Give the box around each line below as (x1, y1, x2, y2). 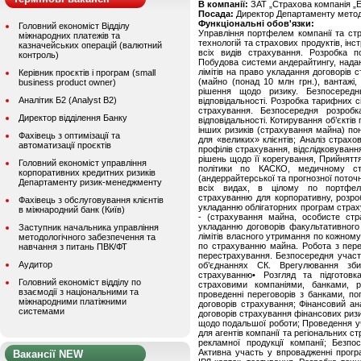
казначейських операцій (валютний (19, 40, 162, 50)
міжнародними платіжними (19, 297, 127, 306)
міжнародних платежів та (19, 31, 120, 40)
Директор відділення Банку (19, 113, 127, 122)
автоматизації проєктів (19, 140, 111, 150)
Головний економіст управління (19, 158, 147, 168)
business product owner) (19, 77, 116, 87)
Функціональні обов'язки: (198, 19, 314, 28)
